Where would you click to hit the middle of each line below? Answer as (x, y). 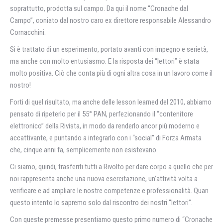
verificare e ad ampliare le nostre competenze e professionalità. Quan (109, 191)
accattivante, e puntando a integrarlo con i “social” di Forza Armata (106, 138)
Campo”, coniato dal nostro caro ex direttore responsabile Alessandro (111, 20)
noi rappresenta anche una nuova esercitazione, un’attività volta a (104, 179)
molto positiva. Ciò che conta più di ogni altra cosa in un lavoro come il (111, 73)
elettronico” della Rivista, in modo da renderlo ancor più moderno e (105, 126)
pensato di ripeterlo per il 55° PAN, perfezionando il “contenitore (102, 114)
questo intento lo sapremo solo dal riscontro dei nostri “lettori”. (101, 203)
